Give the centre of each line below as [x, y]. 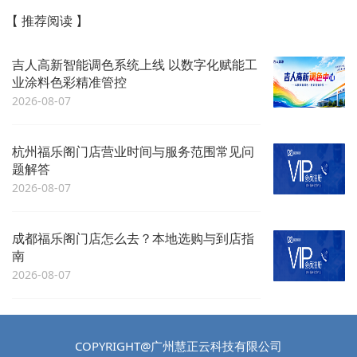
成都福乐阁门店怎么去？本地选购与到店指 [133, 238]
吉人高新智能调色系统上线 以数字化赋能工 [135, 64]
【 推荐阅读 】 [47, 20]
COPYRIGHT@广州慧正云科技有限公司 [178, 346]
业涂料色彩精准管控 [69, 82]
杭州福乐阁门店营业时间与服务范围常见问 [133, 151]
